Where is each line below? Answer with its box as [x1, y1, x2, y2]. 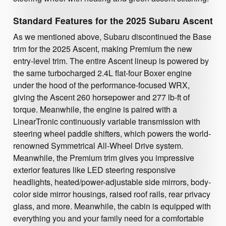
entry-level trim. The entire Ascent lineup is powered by [13, 55, 209, 67]
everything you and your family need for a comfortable [13, 212, 204, 224]
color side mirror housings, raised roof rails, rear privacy [13, 188, 210, 200]
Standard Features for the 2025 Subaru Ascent [13, 14, 213, 27]
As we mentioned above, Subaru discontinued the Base [13, 31, 211, 43]
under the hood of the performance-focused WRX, [13, 79, 190, 91]
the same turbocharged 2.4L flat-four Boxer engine [13, 67, 192, 79]
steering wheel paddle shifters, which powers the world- [13, 128, 211, 140]
